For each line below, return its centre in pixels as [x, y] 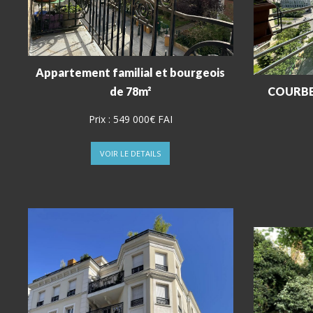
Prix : [101, 119]
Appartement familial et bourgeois [131, 73]
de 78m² [130, 92]
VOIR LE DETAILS [131, 154]
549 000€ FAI [143, 119]
